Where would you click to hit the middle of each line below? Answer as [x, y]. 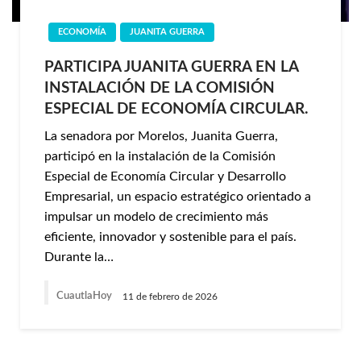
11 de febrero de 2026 [170, 296]
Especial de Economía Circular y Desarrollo [165, 176]
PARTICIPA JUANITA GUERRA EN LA [171, 67]
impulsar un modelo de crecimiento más [156, 217]
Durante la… [79, 257]
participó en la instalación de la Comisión [160, 156]
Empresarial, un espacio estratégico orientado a [178, 197]
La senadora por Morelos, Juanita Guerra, [161, 136]
